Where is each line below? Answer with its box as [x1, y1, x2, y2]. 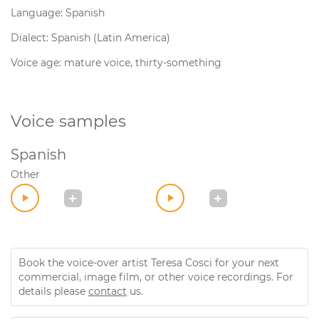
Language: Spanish [11, 6, 105, 19]
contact [88, 285, 127, 298]
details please [19, 285, 88, 298]
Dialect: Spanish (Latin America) [11, 31, 170, 44]
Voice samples [11, 111, 126, 131]
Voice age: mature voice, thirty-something [11, 56, 221, 69]
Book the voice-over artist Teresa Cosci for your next [19, 256, 279, 269]
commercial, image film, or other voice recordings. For [19, 271, 293, 283]
